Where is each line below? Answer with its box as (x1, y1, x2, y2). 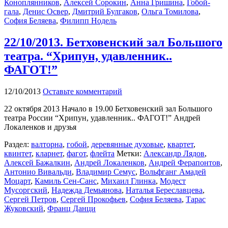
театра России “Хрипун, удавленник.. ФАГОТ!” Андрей (4, 113, 201, 122)
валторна (31, 139, 63, 149)
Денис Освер (23, 7, 68, 16)
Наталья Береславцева (126, 185, 203, 194)
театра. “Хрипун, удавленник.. (4, 49, 172, 63)
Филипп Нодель (60, 16, 117, 25)
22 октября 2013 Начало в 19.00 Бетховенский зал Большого (4, 104, 212, 113)
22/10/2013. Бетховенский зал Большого (4, 35, 222, 49)
